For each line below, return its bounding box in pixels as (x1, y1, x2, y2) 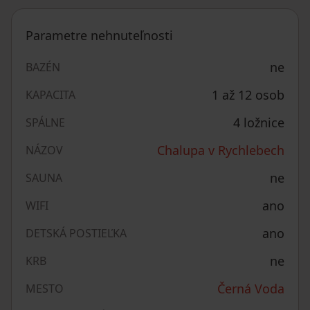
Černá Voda (217, 280, 284, 297)
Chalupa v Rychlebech (157, 142, 284, 158)
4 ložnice (233, 114, 284, 131)
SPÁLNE (26, 115, 65, 130)
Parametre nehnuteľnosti (26, 27, 173, 44)
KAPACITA (26, 87, 75, 102)
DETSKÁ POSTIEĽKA (26, 226, 127, 241)
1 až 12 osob (212, 86, 284, 103)
